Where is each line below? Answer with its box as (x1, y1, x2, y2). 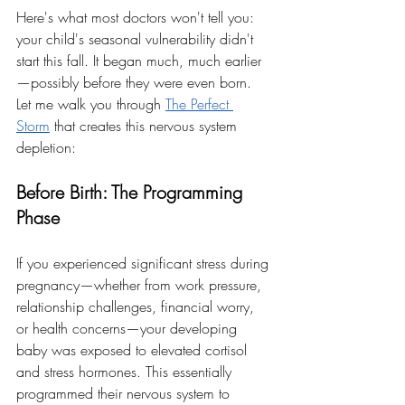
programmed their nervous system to (16, 383, 234, 403)
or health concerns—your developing (16, 318, 241, 338)
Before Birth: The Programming (16, 180, 248, 204)
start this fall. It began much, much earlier (16, 51, 261, 71)
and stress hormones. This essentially (16, 362, 236, 381)
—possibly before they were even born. (16, 72, 251, 92)
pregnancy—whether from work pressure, (16, 275, 266, 295)
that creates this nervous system (50, 116, 241, 136)
